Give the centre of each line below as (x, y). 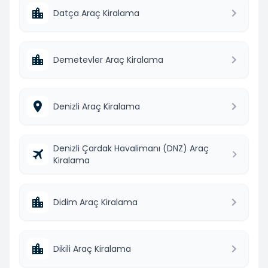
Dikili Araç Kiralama (92, 249)
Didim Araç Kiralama (95, 202)
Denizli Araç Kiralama (97, 106)
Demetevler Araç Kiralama (108, 60)
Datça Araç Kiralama (96, 13)
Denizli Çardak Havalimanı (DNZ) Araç (131, 148)
